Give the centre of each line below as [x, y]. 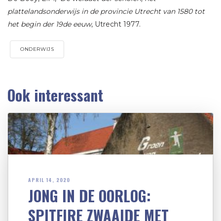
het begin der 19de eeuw [49, 24]
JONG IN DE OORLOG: [90, 195]
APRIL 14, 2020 [49, 180]
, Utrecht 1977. [116, 24]
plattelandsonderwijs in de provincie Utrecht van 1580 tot [106, 12]
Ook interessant [55, 95]
